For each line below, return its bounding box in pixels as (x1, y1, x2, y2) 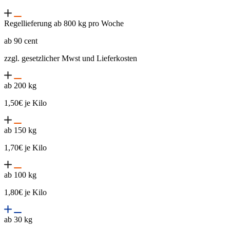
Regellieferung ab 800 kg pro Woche (4, 19, 124, 28)
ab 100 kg (4, 170, 36, 180)
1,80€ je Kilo (4, 188, 47, 197)
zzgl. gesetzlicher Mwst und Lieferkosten (4, 54, 137, 63)
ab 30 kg (4, 215, 32, 224)
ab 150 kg (4, 126, 36, 135)
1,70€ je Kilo (4, 143, 47, 152)
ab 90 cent (4, 36, 40, 46)
